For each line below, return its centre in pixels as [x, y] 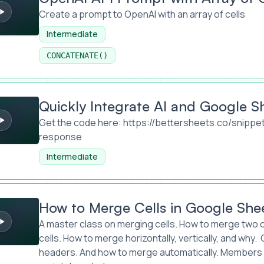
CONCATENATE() [77, 55]
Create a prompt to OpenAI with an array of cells [142, 14]
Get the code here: [81, 123]
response [60, 137]
